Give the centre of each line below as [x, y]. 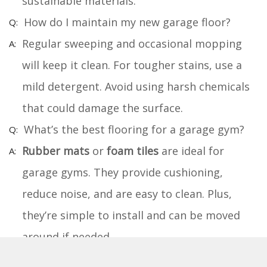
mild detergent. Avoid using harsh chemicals [136, 86]
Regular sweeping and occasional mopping [132, 43]
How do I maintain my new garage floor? [127, 22]
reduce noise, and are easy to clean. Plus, [127, 193]
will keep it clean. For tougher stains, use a [132, 65]
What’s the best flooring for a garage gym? [134, 129]
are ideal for [191, 150]
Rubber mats [56, 150]
